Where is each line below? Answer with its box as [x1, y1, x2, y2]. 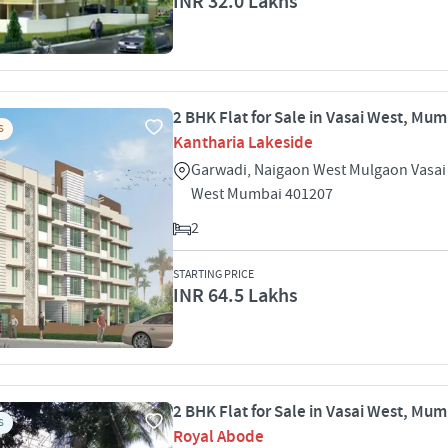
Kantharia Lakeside [173, 132, 313, 154]
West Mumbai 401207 [191, 184, 333, 204]
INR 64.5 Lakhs [173, 283, 298, 309]
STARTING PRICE [173, 267, 254, 282]
